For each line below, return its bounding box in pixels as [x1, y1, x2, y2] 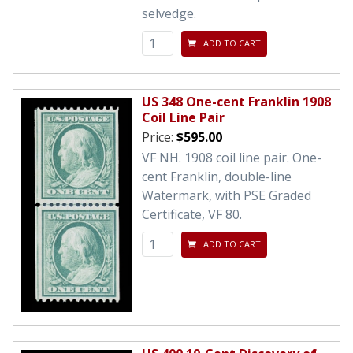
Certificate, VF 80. [142, 205, 242, 223]
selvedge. [142, 4, 196, 22]
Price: [142, 128, 176, 146]
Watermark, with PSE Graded [142, 186, 311, 204]
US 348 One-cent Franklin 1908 [142, 92, 331, 110]
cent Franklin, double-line [142, 167, 292, 185]
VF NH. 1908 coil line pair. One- [142, 148, 321, 166]
